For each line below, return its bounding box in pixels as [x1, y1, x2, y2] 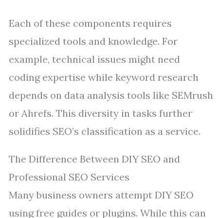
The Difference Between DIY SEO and [9, 153, 180, 165]
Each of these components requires [9, 17, 172, 29]
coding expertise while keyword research [9, 71, 199, 83]
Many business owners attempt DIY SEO [9, 189, 194, 201]
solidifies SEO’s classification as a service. [9, 125, 200, 137]
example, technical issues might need [9, 53, 180, 65]
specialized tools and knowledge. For [9, 35, 178, 47]
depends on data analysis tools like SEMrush [9, 89, 213, 101]
